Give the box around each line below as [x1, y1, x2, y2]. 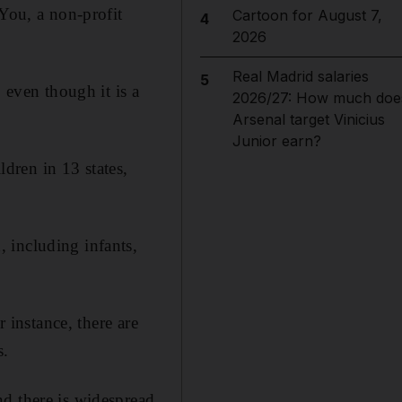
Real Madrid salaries [232, 67, 369, 85]
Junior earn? [232, 132, 321, 150]
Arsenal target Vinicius [232, 110, 385, 128]
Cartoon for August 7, [232, 6, 382, 24]
